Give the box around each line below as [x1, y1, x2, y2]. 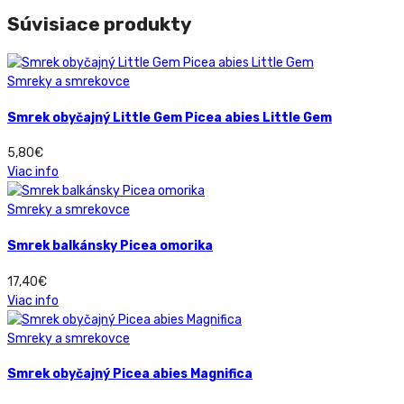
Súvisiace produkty [7, 12, 192, 35]
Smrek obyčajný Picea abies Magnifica [7, 366, 252, 382]
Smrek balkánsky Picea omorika [7, 238, 213, 254]
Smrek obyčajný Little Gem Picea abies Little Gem [7, 109, 332, 125]
